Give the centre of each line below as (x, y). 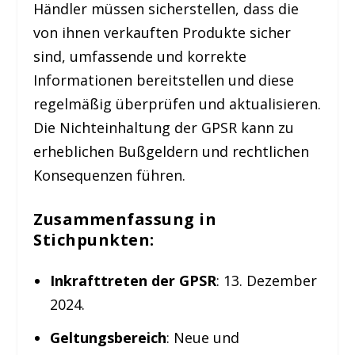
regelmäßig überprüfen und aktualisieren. (177, 103)
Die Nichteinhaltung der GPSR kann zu (164, 127)
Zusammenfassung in (125, 219)
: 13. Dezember (266, 280)
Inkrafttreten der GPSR (133, 280)
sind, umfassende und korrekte (140, 56)
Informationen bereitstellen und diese (164, 80)
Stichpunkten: (94, 240)
